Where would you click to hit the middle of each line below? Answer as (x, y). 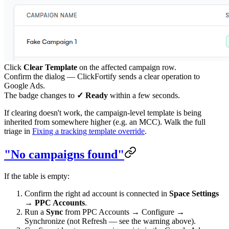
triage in (18, 131)
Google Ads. (25, 85)
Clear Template (50, 67)
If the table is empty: (37, 176)
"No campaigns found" (64, 154)
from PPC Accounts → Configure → (124, 212)
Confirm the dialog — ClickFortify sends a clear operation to (102, 76)
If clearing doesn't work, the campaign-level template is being (103, 112)
